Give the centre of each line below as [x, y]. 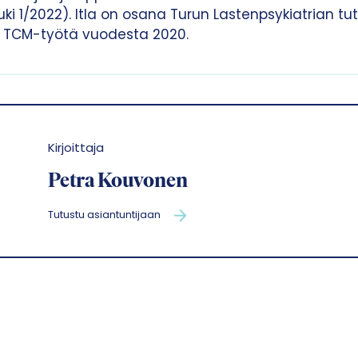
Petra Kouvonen [117, 182]
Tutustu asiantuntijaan [104, 215]
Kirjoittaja [76, 148]
